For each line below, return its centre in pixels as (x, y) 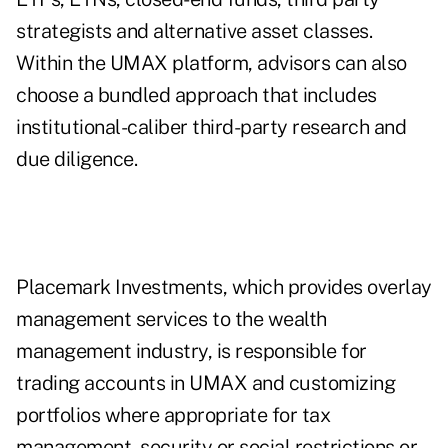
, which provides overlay (327, 287)
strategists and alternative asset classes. (194, 31)
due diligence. (76, 159)
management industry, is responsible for (191, 351)
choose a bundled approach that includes (196, 95)
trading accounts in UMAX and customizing (205, 383)
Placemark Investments (119, 287)
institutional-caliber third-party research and (211, 127)
